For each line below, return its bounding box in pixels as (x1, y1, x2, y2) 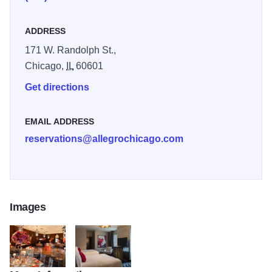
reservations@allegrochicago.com (25, 134, 183, 144)
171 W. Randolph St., (25, 45, 116, 56)
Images (10, 201, 46, 214)
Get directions (25, 82, 89, 93)
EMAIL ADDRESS (25, 117, 94, 127)
